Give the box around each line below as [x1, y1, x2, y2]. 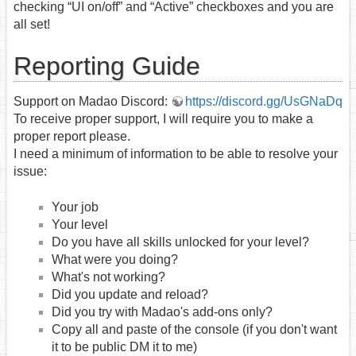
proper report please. [14, 130, 130, 144]
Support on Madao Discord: [14, 95, 171, 109]
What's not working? [52, 269, 165, 284]
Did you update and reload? [52, 287, 208, 301]
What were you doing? [52, 252, 178, 266]
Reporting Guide [14, 52, 200, 81]
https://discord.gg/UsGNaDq [185, 95, 342, 109]
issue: [14, 164, 47, 179]
